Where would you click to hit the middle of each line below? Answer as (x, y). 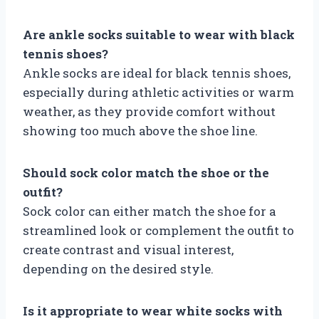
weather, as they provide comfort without (149, 111)
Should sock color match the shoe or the (146, 172)
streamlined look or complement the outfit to (158, 230)
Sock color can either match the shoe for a (150, 211)
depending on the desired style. (118, 268)
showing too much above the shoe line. (140, 130)
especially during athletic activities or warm (158, 92)
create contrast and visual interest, (128, 249)
